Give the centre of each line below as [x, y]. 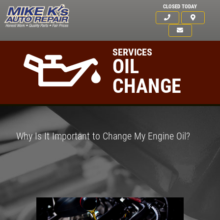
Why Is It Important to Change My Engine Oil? [103, 136]
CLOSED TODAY [180, 7]
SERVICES [133, 52]
